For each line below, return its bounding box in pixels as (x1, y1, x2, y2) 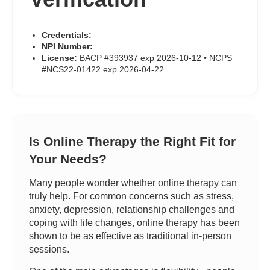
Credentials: (42, 30, 92, 40)
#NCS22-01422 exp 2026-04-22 (42, 64, 164, 74)
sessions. (29, 244, 69, 254)
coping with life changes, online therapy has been (29, 218, 240, 228)
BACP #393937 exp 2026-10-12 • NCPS (77, 53, 232, 63)
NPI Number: (42, 42, 93, 51)
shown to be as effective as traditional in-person (29, 231, 231, 241)
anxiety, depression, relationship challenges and (29, 204, 234, 215)
